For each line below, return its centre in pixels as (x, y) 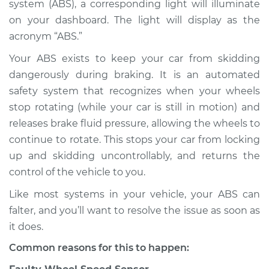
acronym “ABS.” (46, 36)
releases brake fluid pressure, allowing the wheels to (134, 123)
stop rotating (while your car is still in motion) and (134, 107)
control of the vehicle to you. (77, 172)
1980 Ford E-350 (70, 134)
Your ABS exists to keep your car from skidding (134, 59)
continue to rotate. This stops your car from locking (134, 140)
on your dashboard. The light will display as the (134, 20)
